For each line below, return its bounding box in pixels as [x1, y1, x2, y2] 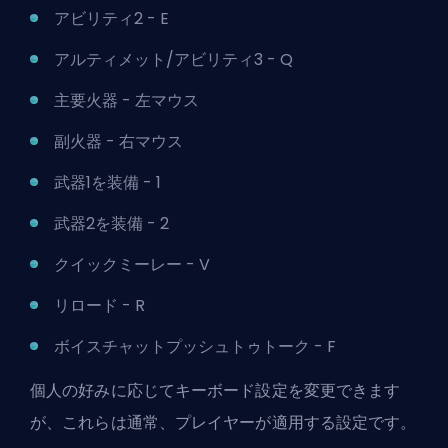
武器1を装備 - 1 [54, 170, 165, 194]
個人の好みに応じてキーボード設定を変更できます [30, 378, 401, 402]
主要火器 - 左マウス [54, 88, 203, 112]
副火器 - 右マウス [54, 129, 187, 153]
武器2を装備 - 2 [54, 211, 173, 235]
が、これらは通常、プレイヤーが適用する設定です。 [30, 410, 417, 434]
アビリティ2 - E [54, 6, 173, 30]
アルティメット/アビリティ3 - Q [54, 47, 297, 71]
